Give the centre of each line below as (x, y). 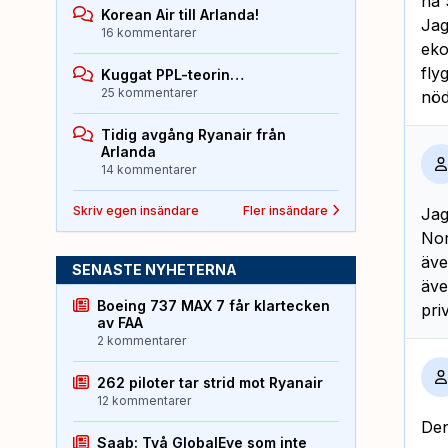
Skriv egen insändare (136, 210)
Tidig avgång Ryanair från (193, 134)
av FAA (120, 322)
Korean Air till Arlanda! (180, 14)
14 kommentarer (148, 169)
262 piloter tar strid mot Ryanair (210, 382)
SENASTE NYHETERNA (154, 269)
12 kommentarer (144, 400)
